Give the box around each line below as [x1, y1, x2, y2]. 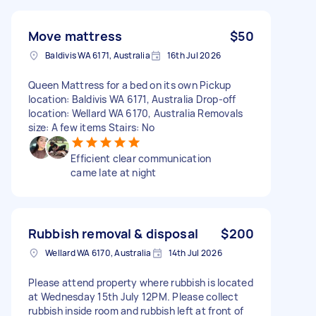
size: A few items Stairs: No [28, 120, 154, 134]
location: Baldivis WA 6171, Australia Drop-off [28, 92, 236, 106]
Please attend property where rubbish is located [28, 275, 253, 289]
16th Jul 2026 [166, 49, 221, 61]
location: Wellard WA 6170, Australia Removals [28, 106, 243, 120]
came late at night [71, 165, 157, 179]
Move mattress [28, 27, 122, 44]
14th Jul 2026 [168, 246, 222, 259]
